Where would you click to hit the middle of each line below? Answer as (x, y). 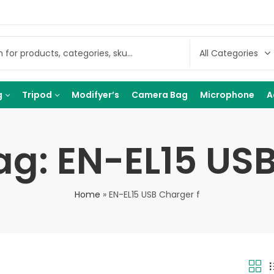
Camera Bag (160, 95)
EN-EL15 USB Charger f (154, 194)
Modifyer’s (95, 95)
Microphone (227, 95)
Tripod (37, 95)
